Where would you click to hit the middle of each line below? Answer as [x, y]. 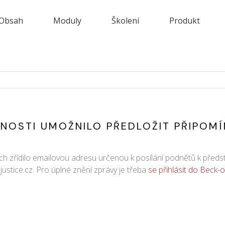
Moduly [67, 21]
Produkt [185, 21]
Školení [125, 21]
